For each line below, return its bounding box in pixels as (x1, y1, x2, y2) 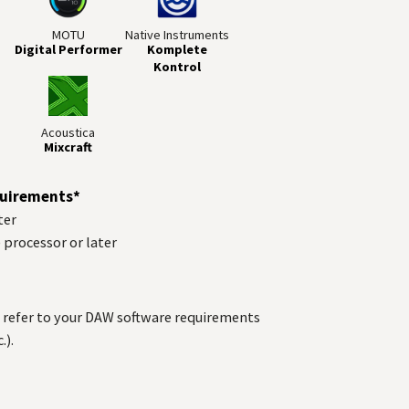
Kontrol (153, 58, 202, 76)
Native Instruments (125, 26, 230, 44)
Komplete (147, 41, 208, 58)
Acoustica (41, 123, 96, 141)
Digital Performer (14, 41, 122, 58)
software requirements (114, 307, 261, 326)
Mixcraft (44, 138, 93, 155)
